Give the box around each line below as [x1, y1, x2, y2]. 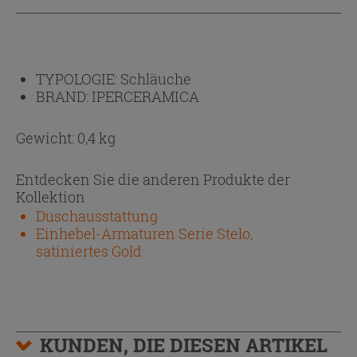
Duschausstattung [36, 206, 158, 226]
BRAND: [36, 86, 92, 106]
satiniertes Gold [36, 241, 142, 261]
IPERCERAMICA [92, 86, 199, 106]
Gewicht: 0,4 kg [16, 127, 116, 147]
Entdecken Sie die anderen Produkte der [16, 169, 290, 189]
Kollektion [16, 186, 85, 206]
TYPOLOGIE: [36, 69, 120, 88]
